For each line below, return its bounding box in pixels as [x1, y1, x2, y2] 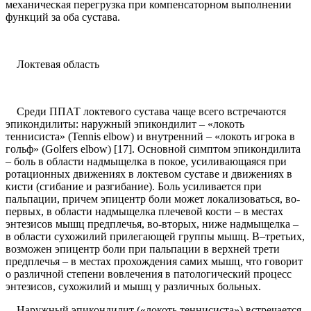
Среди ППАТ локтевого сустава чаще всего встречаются [6, 106, 286, 118]
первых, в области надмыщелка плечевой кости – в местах [6, 205, 283, 218]
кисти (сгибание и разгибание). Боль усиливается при [6, 180, 262, 193]
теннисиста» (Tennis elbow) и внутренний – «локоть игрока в [6, 131, 295, 143]
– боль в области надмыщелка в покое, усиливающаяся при [6, 155, 287, 168]
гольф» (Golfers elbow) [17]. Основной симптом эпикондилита [6, 143, 301, 155]
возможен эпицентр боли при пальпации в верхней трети [6, 243, 280, 255]
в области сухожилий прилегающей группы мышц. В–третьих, [6, 230, 305, 243]
